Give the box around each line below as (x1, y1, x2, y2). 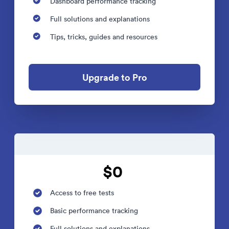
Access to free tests (50, 188, 114, 197)
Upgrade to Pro (82, 71, 147, 83)
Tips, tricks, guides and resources (50, 32, 157, 41)
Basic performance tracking (50, 206, 138, 215)
